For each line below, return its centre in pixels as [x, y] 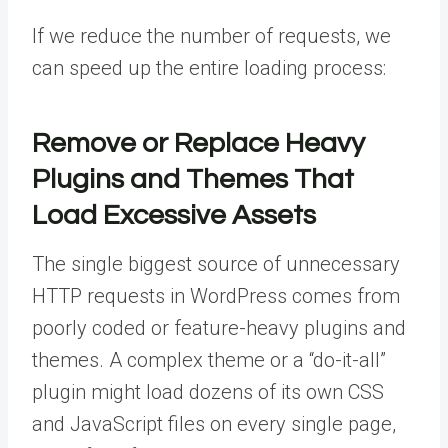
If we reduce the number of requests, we [211, 35]
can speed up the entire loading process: [209, 67]
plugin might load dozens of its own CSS [208, 391]
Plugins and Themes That [193, 179]
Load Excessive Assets [174, 215]
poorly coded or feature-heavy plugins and [219, 327]
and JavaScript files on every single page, [214, 423]
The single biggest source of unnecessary [216, 263]
